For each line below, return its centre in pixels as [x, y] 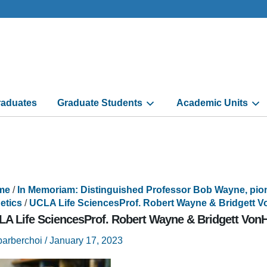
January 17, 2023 [86, 240]
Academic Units [212, 103]
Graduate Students [100, 103]
